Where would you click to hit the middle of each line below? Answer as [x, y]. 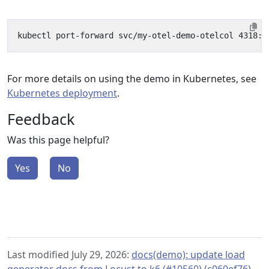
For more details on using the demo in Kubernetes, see [132, 79]
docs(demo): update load [188, 255]
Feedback [41, 119]
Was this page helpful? [58, 140]
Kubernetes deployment [62, 93]
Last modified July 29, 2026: [69, 255]
